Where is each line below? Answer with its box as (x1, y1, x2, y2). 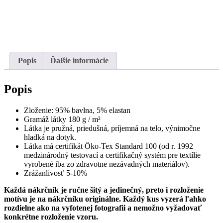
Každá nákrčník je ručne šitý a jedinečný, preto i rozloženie (4, 185, 204, 194)
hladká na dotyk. (24, 132, 76, 141)
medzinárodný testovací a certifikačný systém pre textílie (24, 150, 201, 159)
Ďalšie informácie (50, 56, 109, 65)
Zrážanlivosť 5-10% (24, 168, 87, 177)
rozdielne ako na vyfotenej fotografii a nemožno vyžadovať (4, 203, 202, 212)
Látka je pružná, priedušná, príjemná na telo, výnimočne (24, 123, 200, 132)
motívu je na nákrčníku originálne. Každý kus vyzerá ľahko (4, 194, 206, 203)
